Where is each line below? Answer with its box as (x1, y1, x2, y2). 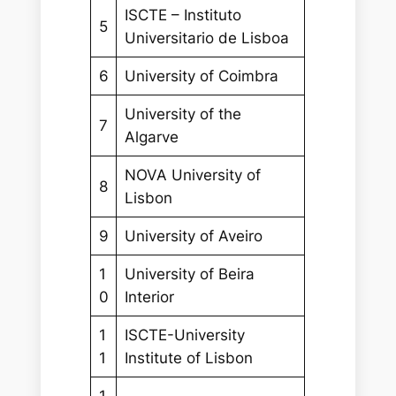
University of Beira (124, 264, 255, 283)
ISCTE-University (124, 325, 245, 344)
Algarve (124, 127, 179, 146)
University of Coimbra (124, 66, 278, 85)
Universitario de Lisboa (124, 28, 289, 47)
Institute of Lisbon (124, 348, 253, 367)
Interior (124, 287, 174, 306)
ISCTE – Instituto (124, 5, 241, 24)
